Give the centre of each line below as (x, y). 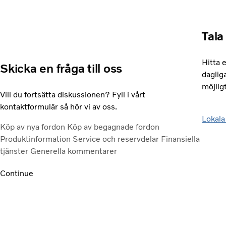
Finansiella (180, 139)
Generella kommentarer (74, 151)
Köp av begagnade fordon (113, 127)
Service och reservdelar (117, 139)
